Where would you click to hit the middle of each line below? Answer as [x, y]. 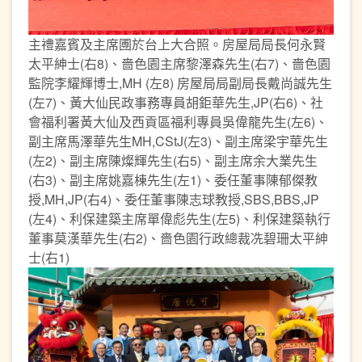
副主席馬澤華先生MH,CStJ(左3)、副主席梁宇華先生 [178, 141]
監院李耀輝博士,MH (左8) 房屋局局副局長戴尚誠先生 [180, 82]
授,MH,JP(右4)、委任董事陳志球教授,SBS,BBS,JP [174, 199]
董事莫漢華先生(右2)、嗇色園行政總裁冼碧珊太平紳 [178, 238]
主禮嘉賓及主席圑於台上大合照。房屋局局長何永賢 [177, 44]
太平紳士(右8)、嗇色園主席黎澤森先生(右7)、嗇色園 [179, 63]
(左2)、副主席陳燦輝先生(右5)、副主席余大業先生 [173, 160]
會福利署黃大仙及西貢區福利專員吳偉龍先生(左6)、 [178, 121]
